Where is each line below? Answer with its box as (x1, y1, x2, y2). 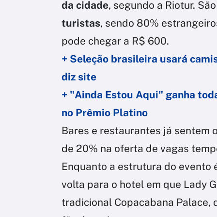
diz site (62, 70, 96, 83)
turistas (62, 16, 100, 29)
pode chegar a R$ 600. (62, 34, 169, 47)
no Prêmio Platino (62, 106, 148, 119)
